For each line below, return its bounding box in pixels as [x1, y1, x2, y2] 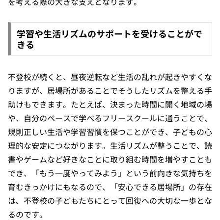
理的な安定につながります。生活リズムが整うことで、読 [8, 139, 212, 152]
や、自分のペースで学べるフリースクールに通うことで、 [8, 112, 212, 124]
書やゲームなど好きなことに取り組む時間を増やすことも [8, 153, 212, 165]
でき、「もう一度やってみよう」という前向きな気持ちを [8, 167, 212, 179]
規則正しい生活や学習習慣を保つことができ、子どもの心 [8, 126, 212, 138]
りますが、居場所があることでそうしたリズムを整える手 [8, 84, 212, 97]
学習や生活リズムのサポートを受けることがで [16, 27, 202, 40]
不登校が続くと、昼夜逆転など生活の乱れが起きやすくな [8, 71, 212, 83]
